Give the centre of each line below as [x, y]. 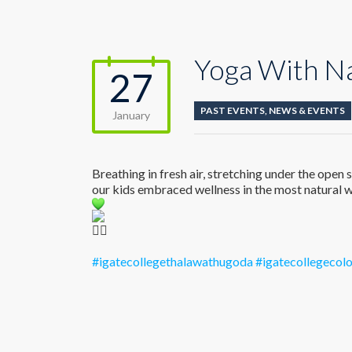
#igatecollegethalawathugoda [172, 261]
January [131, 115]
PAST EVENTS [233, 110]
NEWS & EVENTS [307, 110]
